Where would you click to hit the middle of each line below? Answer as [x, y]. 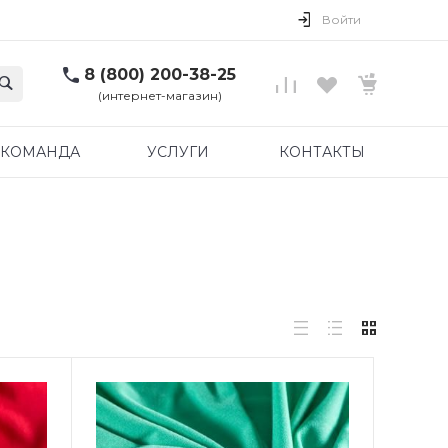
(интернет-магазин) [159, 95]
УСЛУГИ [178, 151]
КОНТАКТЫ [321, 151]
